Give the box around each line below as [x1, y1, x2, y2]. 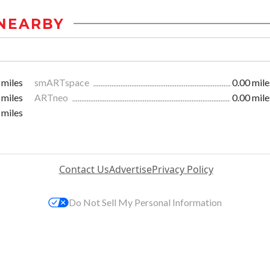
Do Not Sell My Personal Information [69, 196, 222, 208]
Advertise [108, 162, 152, 176]
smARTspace [34, 76, 91, 88]
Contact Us [58, 162, 109, 176]
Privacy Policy [151, 162, 213, 176]
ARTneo [34, 91, 70, 103]
